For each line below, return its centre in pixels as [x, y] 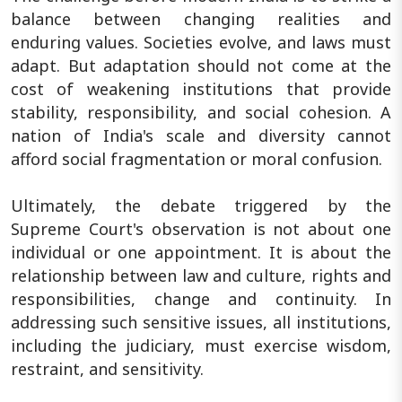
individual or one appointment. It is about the [201, 252]
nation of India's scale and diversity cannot [201, 135]
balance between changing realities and [201, 18]
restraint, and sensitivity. [107, 368]
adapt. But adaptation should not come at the [201, 65]
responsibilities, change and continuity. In [201, 298]
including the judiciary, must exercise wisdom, [201, 345]
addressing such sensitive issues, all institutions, [201, 322]
